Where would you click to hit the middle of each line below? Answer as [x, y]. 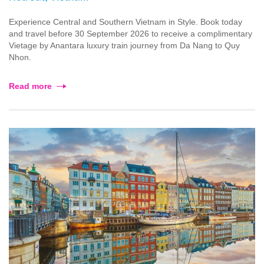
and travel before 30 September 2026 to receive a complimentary [131, 33]
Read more [30, 86]
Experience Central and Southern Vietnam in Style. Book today [126, 22]
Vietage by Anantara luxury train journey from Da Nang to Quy [124, 45]
